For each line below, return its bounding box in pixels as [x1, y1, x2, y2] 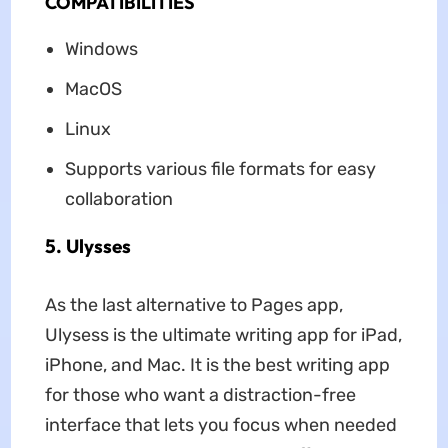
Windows [64, 38, 138, 61]
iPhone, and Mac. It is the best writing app [44, 354, 390, 377]
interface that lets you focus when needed [44, 414, 397, 437]
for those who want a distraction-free [44, 384, 356, 407]
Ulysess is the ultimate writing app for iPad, [44, 324, 402, 347]
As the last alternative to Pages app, [44, 294, 343, 317]
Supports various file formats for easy [64, 158, 376, 181]
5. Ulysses [44, 234, 131, 259]
